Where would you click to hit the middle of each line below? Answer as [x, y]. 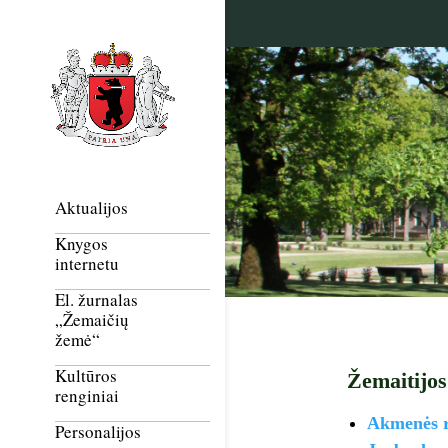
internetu [87, 264]
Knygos [81, 244]
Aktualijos [91, 208]
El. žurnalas [96, 300]
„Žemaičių [92, 320]
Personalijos [98, 432]
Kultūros [86, 376]
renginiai [87, 396]
